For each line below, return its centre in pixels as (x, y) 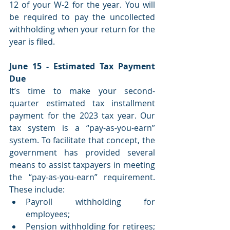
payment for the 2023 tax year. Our (82, 115)
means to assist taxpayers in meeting (82, 165)
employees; (48, 214)
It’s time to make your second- (82, 91)
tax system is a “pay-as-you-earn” (82, 128)
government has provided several (82, 152)
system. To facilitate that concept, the (82, 140)
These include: (38, 189)
